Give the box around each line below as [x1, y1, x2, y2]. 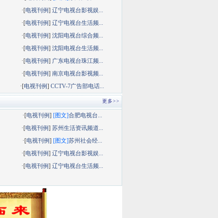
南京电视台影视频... [52, 70, 103, 77]
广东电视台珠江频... [52, 57, 103, 64]
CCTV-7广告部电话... [51, 83, 105, 90]
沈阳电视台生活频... [52, 45, 103, 52]
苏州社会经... [68, 137, 102, 144]
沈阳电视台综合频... [52, 32, 103, 39]
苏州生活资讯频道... [52, 125, 103, 131]
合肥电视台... [68, 112, 102, 119]
